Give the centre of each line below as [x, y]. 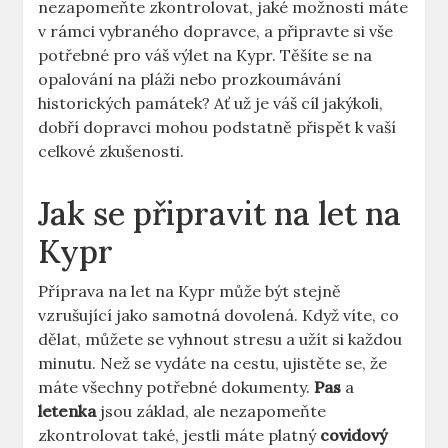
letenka [67, 411]
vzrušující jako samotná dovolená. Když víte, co [219, 315]
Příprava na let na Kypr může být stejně [190, 291]
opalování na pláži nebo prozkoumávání [190, 79]
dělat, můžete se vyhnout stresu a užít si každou [220, 339]
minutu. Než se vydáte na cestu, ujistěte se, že [213, 363]
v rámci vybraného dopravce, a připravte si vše [216, 31]
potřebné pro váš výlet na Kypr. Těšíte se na [205, 55]
